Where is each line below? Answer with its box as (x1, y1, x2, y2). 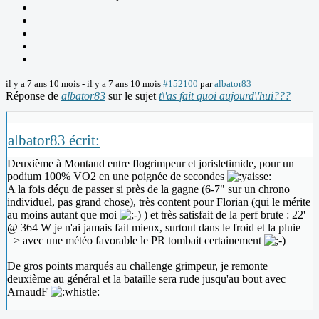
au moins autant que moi (7, 209, 120, 221)
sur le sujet (105, 90, 159, 103)
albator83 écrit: (8, 132, 100, 149)
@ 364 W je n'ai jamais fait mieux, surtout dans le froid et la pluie (7, 221, 300, 234)
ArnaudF (7, 286, 51, 298)
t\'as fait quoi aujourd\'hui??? (159, 90, 291, 103)
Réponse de (6, 90, 61, 103)
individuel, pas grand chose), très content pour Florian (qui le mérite (7, 196, 310, 209)
